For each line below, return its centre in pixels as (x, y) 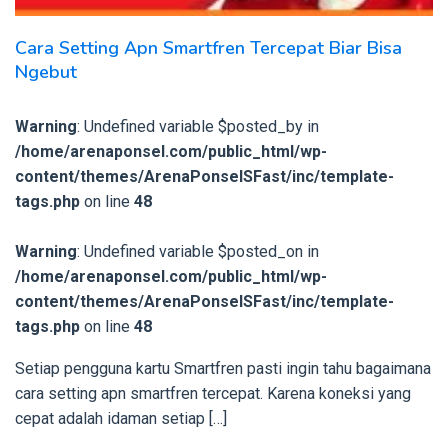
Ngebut (46, 71)
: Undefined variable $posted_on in (198, 251)
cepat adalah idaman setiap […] (121, 418)
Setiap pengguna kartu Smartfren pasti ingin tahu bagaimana (223, 368)
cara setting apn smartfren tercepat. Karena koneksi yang (213, 393)
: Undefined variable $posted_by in (198, 126)
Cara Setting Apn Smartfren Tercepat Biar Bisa (208, 47)
